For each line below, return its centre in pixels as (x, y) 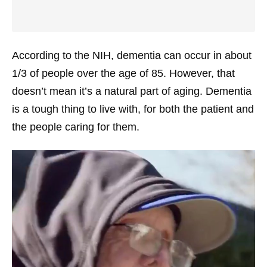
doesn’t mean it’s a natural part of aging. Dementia (132, 91)
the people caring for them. (76, 127)
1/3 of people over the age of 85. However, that (123, 73)
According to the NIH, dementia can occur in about (132, 55)
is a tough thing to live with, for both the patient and (133, 109)
